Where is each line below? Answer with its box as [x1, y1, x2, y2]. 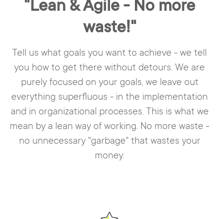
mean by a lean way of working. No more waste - [10, 121, 209, 132]
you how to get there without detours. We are [14, 62, 205, 73]
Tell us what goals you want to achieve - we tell [12, 47, 207, 59]
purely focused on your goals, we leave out [21, 77, 198, 88]
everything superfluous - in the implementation [11, 91, 208, 103]
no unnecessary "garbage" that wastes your [19, 135, 200, 147]
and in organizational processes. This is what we [10, 106, 209, 117]
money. [95, 150, 124, 161]
